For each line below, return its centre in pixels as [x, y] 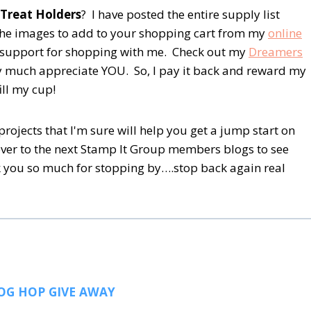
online [285, 33]
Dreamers [276, 51]
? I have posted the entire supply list [180, 14]
